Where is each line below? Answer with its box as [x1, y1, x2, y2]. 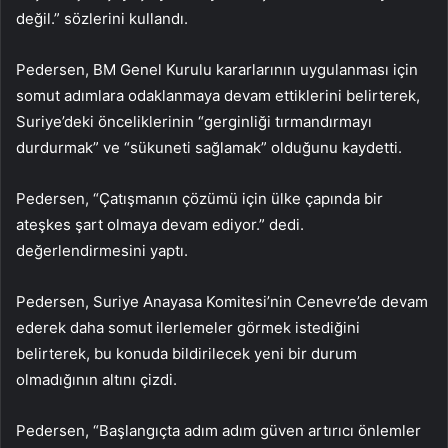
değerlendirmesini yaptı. [16, 240, 188, 260]
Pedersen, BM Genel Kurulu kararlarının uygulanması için [16, 59, 418, 79]
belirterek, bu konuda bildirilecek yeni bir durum [16, 343, 357, 363]
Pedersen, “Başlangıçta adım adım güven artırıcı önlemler [16, 420, 421, 440]
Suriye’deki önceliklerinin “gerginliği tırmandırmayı [16, 111, 372, 131]
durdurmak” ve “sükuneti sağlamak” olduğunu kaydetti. [16, 137, 402, 157]
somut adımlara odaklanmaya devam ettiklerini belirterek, [16, 85, 420, 105]
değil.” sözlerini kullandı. [16, 8, 188, 28]
